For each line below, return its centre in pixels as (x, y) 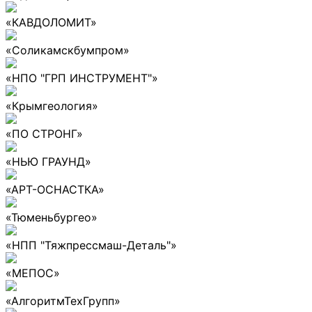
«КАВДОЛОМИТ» (51, 22)
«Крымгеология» (52, 106)
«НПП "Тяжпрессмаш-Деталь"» (91, 245)
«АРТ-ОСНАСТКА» (55, 189)
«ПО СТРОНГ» (44, 133)
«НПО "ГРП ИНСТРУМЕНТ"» (82, 78)
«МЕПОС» (33, 273)
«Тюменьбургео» (52, 217)
